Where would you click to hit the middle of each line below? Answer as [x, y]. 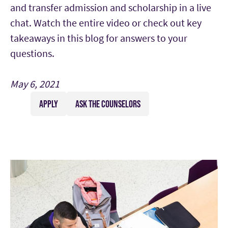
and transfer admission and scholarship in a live [111, 8]
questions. [32, 53]
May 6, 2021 [35, 84]
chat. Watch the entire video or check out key [106, 23]
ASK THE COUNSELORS [108, 104]
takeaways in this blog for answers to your [99, 38]
